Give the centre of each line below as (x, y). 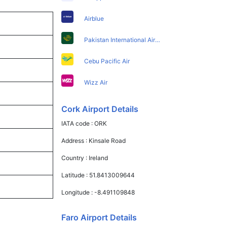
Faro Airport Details (99, 217)
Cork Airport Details (100, 109)
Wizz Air (96, 82)
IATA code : (78, 123)
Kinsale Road (107, 140)
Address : (75, 140)
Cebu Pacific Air (107, 61)
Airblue (94, 18)
